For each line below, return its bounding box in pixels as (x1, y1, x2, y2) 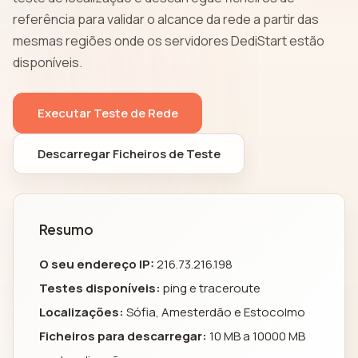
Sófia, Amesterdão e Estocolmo (124, 304, 305, 321)
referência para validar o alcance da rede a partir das (13, 10, 319, 28)
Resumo (39, 221, 93, 239)
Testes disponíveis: (39, 280, 161, 297)
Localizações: (39, 304, 124, 321)
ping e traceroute (161, 280, 261, 297)
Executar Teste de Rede (37, 104, 178, 121)
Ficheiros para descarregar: (39, 328, 207, 345)
